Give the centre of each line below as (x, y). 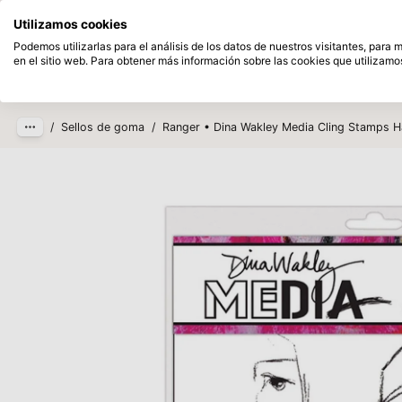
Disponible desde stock (225, 16)
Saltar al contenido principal (126, 40)
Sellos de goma (103, 127)
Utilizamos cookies (70, 24)
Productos (182, 74)
